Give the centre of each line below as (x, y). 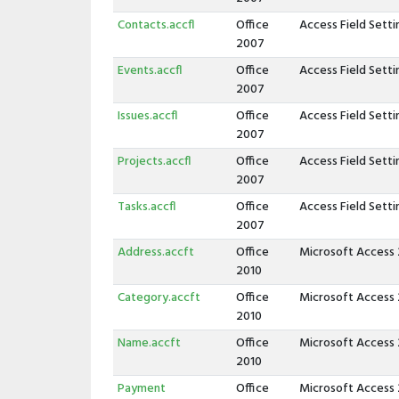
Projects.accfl (154, 162)
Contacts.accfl (155, 25)
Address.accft (155, 252)
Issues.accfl (147, 116)
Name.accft (149, 343)
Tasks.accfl (146, 207)
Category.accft (159, 298)
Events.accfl (149, 71)
